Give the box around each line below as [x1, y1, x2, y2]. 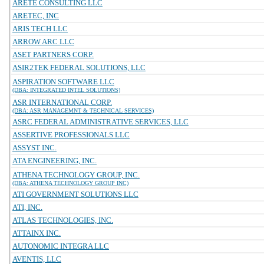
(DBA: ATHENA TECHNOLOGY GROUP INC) [12, 180, 128, 186]
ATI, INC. [12, 203, 42, 212]
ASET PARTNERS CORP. [12, 50, 94, 59]
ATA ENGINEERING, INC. [12, 156, 97, 165]
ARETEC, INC [12, 11, 59, 20]
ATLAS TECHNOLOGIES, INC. [12, 216, 113, 225]
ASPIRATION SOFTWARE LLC [12, 77, 114, 86]
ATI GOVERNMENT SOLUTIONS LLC [12, 190, 138, 199]
